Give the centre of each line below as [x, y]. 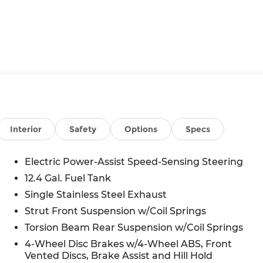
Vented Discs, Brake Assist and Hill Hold [118, 255]
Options [141, 129]
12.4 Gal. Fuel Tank [68, 178]
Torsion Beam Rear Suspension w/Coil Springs [134, 227]
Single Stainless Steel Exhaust [95, 194]
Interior [26, 129]
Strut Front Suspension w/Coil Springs [115, 211]
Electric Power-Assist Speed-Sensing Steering [134, 161]
